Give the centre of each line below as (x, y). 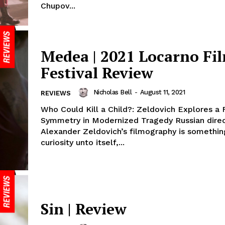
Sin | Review (84, 209)
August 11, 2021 (162, 92)
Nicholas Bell (112, 92)
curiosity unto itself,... (83, 142)
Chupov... (58, 6)
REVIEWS (56, 93)
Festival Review (97, 73)
